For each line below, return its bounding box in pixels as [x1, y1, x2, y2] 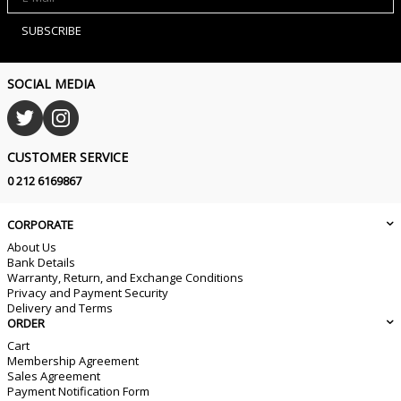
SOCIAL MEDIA [7, 75, 95, 93]
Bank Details [7, 254, 75, 271]
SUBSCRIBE [21, 22, 81, 39]
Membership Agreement [7, 353, 139, 370]
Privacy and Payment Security [7, 285, 168, 302]
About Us [7, 239, 56, 256]
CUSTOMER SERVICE [7, 149, 128, 166]
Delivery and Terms [7, 300, 113, 317]
